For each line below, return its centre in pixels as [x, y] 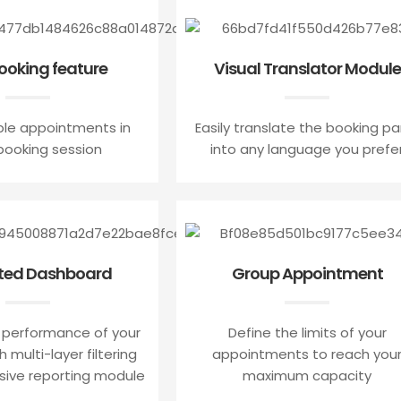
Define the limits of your [307, 332]
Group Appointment [307, 273]
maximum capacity [307, 375]
